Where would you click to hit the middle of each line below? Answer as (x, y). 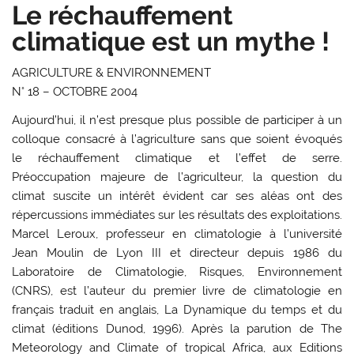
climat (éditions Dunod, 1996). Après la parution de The (177, 328)
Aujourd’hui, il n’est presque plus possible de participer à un (177, 120)
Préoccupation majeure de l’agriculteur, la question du (177, 177)
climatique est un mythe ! (171, 41)
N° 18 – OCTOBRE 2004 (75, 92)
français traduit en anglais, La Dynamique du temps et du (177, 309)
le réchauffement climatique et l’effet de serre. (177, 158)
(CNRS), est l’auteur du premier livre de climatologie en (177, 290)
